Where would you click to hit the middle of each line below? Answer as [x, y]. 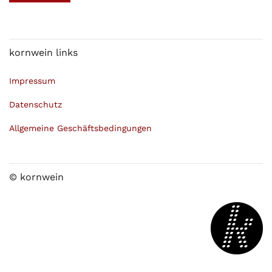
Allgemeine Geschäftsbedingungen [80, 128]
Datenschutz [36, 104]
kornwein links [43, 52]
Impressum [32, 80]
